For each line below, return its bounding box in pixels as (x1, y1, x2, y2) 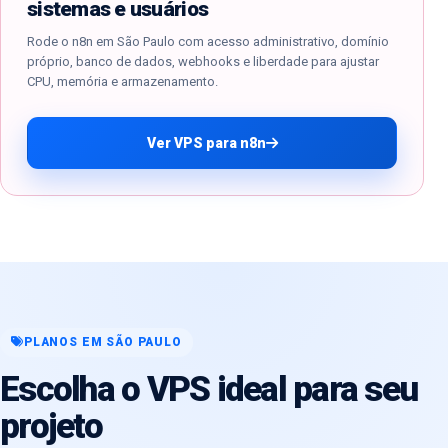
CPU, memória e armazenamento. (27, 73, 218, 89)
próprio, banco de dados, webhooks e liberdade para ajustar (27, 53, 379, 69)
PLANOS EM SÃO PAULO (23, 335, 182, 350)
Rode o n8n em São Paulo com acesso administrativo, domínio (27, 33, 389, 49)
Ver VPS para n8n (146, 134, 266, 151)
